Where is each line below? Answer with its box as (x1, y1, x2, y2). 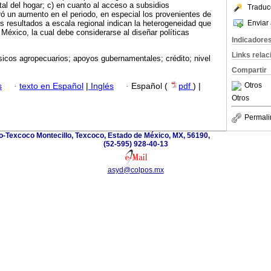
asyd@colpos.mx (107, 165, 164, 174)
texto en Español (19, 81, 83, 91)
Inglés (88, 81, 114, 91)
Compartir (232, 66, 267, 74)
